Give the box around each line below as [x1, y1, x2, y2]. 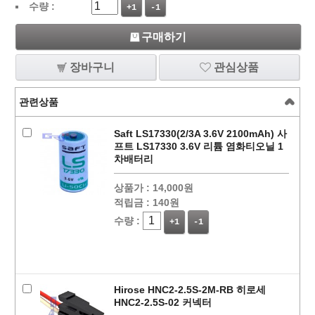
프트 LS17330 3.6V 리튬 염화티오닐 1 [113, 141, 283, 152]
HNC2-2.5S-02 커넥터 [113, 297, 212, 308]
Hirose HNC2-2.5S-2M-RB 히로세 [113, 284, 266, 295]
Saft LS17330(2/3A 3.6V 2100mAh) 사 [113, 128, 287, 139]
